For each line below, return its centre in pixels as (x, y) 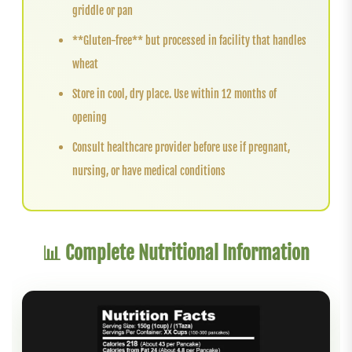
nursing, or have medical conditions (149, 170)
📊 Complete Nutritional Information (176, 253)
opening (90, 117)
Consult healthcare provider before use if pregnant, (181, 147)
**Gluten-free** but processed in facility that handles (190, 40)
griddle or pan (103, 10)
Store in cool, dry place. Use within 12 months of (175, 93)
